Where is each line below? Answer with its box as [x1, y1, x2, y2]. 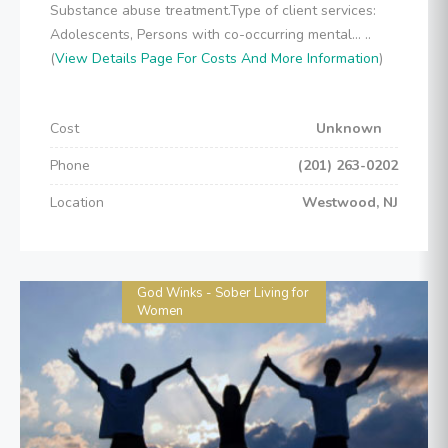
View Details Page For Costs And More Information [55, 49, 379, 68]
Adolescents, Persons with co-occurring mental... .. [50, 25, 371, 44]
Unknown [316, 119, 398, 138]
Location [50, 193, 104, 212]
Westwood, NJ [302, 193, 398, 212]
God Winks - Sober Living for [137, 284, 309, 302]
